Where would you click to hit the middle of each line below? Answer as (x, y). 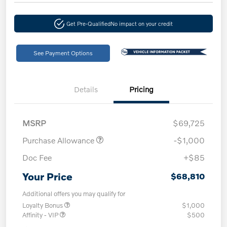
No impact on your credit (141, 24)
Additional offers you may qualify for (74, 194)
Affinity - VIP (41, 215)
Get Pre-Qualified (88, 24)
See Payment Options (63, 53)
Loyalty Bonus (43, 205)
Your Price (47, 177)
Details (86, 89)
